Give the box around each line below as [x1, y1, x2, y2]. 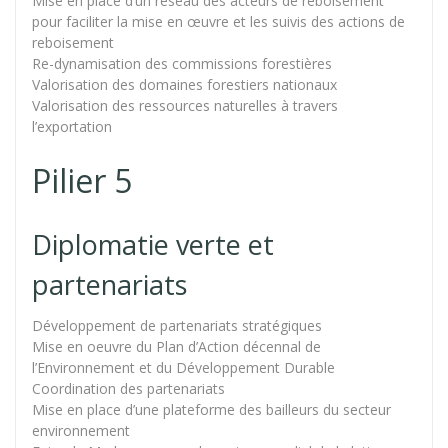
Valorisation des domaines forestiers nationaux [32, 74, 337, 94]
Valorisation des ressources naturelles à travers [32, 95, 338, 115]
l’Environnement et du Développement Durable [32, 357, 335, 377]
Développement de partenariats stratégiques [32, 315, 322, 335]
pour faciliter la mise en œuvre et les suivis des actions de [32, 11, 405, 31]
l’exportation [32, 116, 112, 136]
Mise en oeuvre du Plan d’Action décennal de [32, 336, 321, 356]
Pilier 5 [32, 158, 132, 202]
